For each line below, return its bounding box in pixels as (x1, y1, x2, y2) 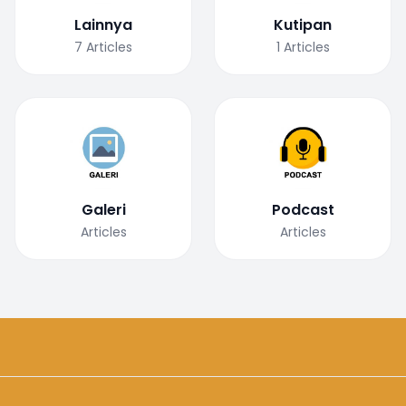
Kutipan (274, 14, 332, 35)
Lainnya (74, 14, 132, 35)
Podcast (271, 198, 334, 220)
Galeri (81, 198, 126, 220)
